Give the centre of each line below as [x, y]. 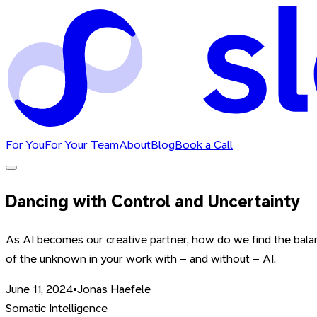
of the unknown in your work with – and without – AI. [141, 259]
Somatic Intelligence [57, 309]
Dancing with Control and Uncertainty [153, 202]
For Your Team [82, 145]
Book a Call [204, 145]
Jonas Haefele [114, 289]
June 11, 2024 [39, 289]
